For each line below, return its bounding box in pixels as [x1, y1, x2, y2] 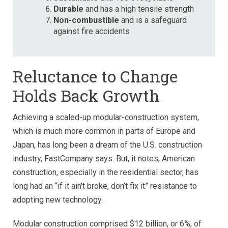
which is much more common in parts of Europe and [13, 126, 195, 136]
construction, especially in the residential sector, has [13, 167, 198, 177]
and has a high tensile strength [85, 4, 194, 14]
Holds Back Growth [13, 84, 160, 106]
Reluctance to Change [13, 65, 178, 87]
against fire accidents [53, 26, 130, 36]
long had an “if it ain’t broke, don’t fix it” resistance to [13, 181, 197, 191]
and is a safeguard [119, 15, 187, 25]
